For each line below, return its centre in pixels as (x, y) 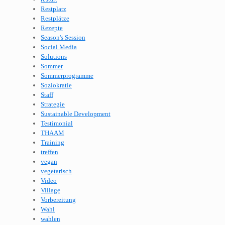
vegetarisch (56, 171)
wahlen (50, 219)
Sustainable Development (76, 114)
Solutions (54, 57)
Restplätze (55, 19)
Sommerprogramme (67, 76)
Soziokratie (56, 85)
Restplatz (53, 9)
